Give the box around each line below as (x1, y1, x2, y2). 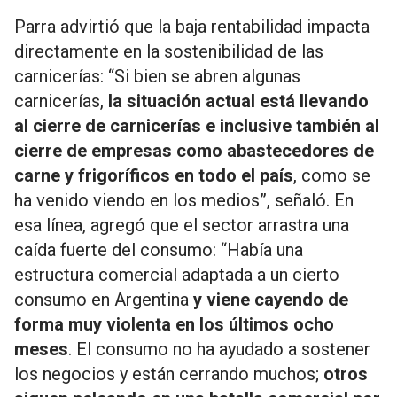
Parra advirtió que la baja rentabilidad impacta (14, 16, 370, 37)
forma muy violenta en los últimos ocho (14, 314, 334, 335)
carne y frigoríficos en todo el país (14, 165, 293, 186)
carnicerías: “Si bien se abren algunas (14, 66, 300, 87)
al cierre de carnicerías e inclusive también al (14, 115, 379, 136)
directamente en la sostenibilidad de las (14, 41, 323, 62)
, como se (293, 165, 370, 186)
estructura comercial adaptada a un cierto (14, 264, 339, 285)
